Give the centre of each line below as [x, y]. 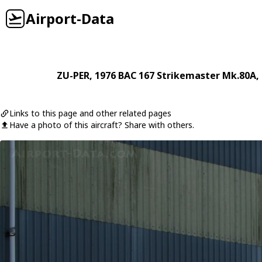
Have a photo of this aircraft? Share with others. [102, 125]
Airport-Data [70, 18]
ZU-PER [73, 75]
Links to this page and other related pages [90, 113]
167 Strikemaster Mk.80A [197, 75]
